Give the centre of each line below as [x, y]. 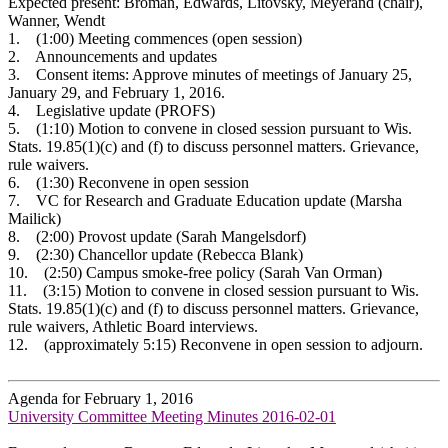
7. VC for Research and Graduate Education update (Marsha [205, 200]
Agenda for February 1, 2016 [100, 398]
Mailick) [34, 218]
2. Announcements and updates [112, 56]
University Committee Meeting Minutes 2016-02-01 [172, 416]
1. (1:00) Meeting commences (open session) [155, 38]
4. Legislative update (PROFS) [111, 110]
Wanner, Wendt [56, 20]
